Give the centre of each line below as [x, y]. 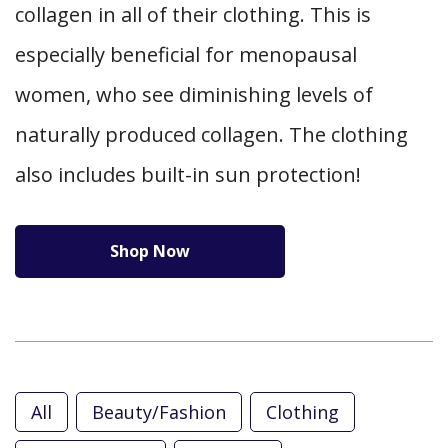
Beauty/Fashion [159, 412]
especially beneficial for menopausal [186, 55]
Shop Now [150, 251]
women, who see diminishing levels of [194, 95]
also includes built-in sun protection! [188, 175]
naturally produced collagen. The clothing [211, 135]
